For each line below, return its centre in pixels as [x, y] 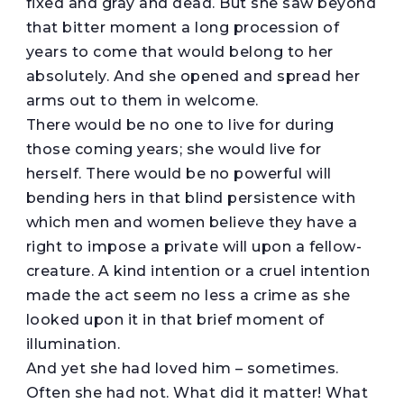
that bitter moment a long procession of [183, 27]
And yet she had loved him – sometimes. [182, 368]
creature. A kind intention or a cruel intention [198, 271]
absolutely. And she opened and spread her [193, 76]
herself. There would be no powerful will [179, 173]
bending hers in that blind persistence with [191, 197]
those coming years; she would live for [174, 149]
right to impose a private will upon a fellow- [194, 246]
